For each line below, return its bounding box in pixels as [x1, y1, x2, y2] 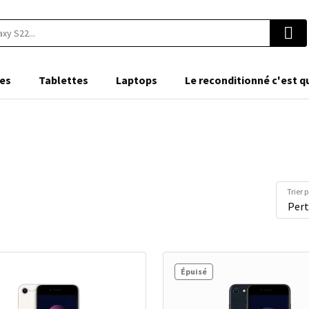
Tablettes [39, 73, 88, 87]
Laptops [116, 73, 157, 87]
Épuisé [181, 266, 207, 277]
